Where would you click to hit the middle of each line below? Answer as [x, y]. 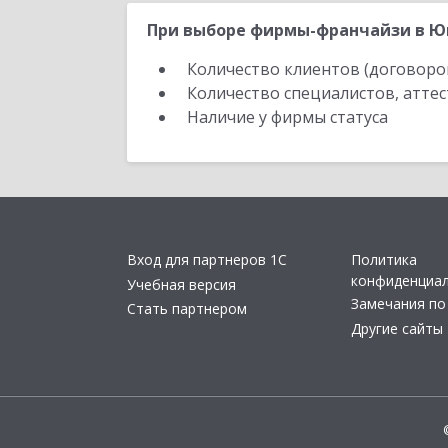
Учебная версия [181, 284]
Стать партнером [187, 309]
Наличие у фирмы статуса [289, 117]
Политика [384, 260]
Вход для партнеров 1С [207, 260]
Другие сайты [397, 328]
